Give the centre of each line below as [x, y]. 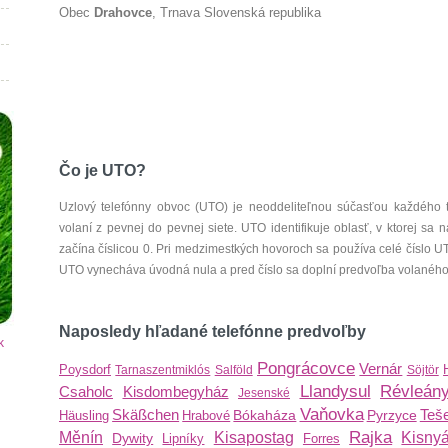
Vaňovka [331, 414]
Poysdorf [85, 369]
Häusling [84, 415]
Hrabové [206, 415]
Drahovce [123, 12]
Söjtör [422, 370]
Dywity [133, 438]
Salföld [233, 370]
